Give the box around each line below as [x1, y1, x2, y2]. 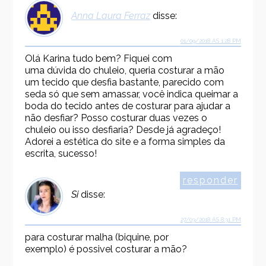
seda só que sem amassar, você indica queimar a [25, 88, 239, 100]
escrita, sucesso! [25, 148, 97, 160]
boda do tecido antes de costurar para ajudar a [25, 100, 231, 112]
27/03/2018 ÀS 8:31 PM [180, 216, 241, 223]
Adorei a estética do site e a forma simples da [25, 136, 226, 148]
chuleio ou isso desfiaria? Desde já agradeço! [25, 124, 221, 136]
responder [182, 175, 238, 186]
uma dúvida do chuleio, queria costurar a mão [25, 65, 225, 77]
